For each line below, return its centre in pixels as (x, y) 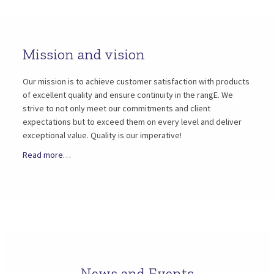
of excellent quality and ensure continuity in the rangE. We (128, 95)
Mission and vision (84, 54)
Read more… (47, 155)
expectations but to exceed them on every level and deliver (132, 122)
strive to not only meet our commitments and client (117, 108)
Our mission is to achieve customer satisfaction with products (136, 81)
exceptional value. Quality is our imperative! (102, 135)
